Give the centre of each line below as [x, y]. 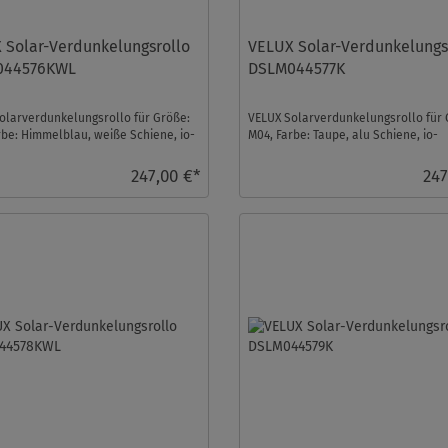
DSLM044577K [297, 68]
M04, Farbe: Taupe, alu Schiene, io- [343, 134]
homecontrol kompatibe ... [320, 151]
